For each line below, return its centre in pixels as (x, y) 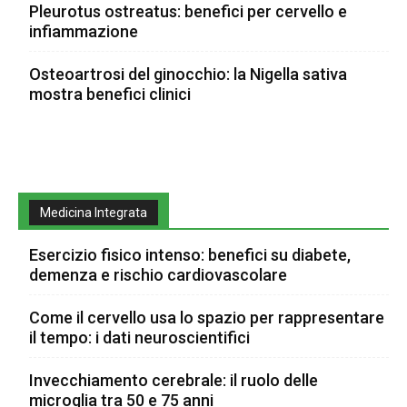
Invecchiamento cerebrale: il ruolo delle (174, 380)
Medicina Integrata (94, 212)
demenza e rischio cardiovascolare (158, 274)
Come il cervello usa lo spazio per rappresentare (207, 317)
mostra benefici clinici (110, 94)
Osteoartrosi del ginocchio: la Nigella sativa (188, 74)
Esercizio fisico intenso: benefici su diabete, (190, 254)
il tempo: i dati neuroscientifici (139, 337)
